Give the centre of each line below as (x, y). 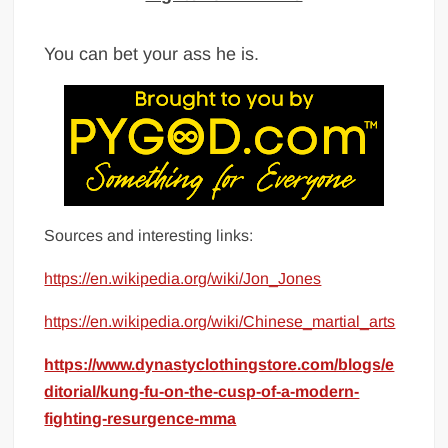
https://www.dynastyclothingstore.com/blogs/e (219, 364)
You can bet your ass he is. (152, 53)
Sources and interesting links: (149, 235)
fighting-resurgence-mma (140, 418)
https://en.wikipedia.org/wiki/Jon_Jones (183, 278)
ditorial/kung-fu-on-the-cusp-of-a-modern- (202, 391)
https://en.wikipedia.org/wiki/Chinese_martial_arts (220, 321)
